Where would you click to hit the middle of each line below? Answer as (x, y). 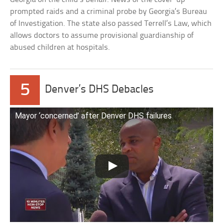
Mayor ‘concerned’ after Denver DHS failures (94, 116)
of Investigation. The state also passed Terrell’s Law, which (111, 24)
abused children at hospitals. (60, 48)
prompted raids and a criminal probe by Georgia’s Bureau (109, 12)
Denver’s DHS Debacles (100, 90)
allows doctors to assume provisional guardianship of (102, 36)
